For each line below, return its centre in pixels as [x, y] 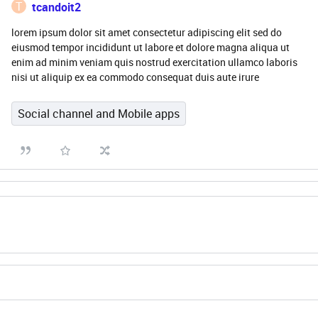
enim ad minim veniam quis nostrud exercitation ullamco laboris [154, 62]
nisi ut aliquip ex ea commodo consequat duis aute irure [135, 77]
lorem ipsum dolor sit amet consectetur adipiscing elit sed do [147, 32]
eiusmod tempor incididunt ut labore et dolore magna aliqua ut [150, 47]
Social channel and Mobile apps [99, 114]
